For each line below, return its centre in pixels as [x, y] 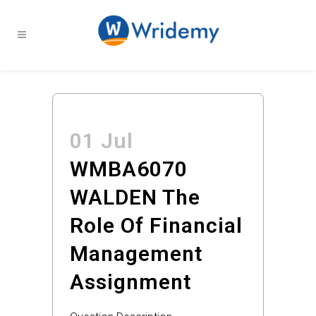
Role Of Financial [156, 225]
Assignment [130, 282]
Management [136, 254]
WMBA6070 [129, 169]
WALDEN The [135, 197]
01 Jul [102, 141]
